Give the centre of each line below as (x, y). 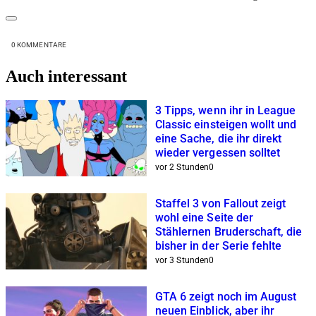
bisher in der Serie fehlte (219, 245)
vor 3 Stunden (182, 260)
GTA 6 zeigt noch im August (226, 296)
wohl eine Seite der (204, 217)
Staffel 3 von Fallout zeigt (221, 203)
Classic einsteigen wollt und (226, 124)
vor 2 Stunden (182, 167)
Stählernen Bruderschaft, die (229, 231)
